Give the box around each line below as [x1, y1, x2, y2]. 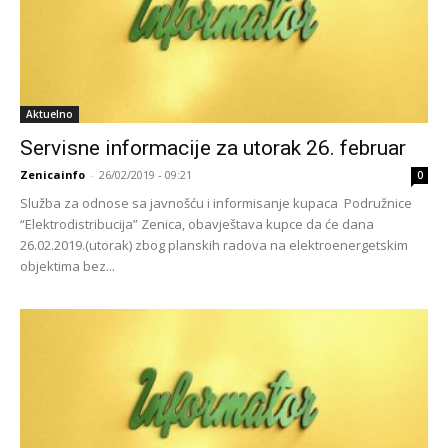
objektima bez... [20, 257, 115, 276]
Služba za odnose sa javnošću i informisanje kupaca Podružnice [20, 194, 412, 213]
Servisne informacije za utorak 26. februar [20, 136, 406, 161]
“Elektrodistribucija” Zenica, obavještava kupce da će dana [20, 215, 374, 234]
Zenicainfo [20, 167, 85, 183]
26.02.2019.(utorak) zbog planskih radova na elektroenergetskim [20, 236, 408, 255]
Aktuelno [26, 107, 73, 122]
